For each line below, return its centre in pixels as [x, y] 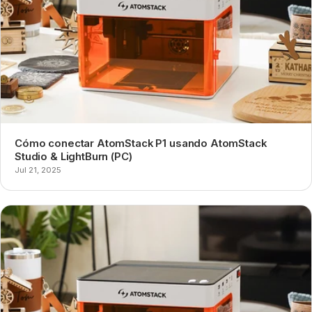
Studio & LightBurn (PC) [73, 156]
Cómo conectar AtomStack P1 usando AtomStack [141, 143]
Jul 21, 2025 [38, 170]
